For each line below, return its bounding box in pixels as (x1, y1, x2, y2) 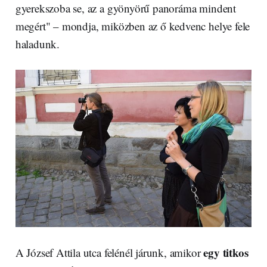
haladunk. (15, 36, 60, 51)
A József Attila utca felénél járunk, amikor (15, 244, 204, 260)
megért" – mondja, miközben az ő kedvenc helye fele (15, 18, 250, 33)
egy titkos (203, 244, 249, 260)
